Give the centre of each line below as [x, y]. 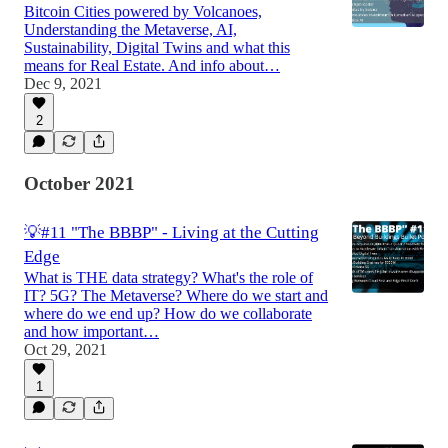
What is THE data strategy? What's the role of [168, 278]
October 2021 [79, 183]
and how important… [91, 332]
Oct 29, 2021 [65, 350]
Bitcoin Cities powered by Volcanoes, [143, 11]
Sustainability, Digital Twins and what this [157, 47]
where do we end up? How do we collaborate [168, 314]
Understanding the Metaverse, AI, [130, 29]
